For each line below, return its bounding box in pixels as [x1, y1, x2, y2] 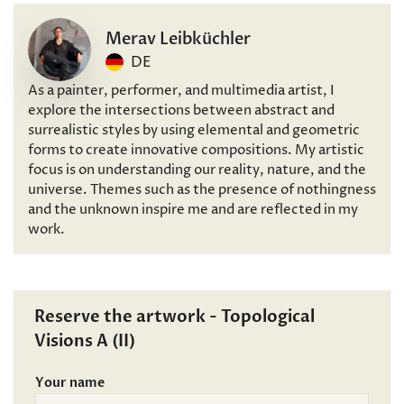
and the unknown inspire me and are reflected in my [28, 200, 358, 219]
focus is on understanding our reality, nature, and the [28, 161, 366, 179]
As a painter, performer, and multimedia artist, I [28, 81, 335, 100]
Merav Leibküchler [106, 27, 251, 50]
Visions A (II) [34, 330, 135, 353]
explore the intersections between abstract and [28, 101, 335, 120]
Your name [35, 374, 105, 391]
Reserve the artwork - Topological [34, 306, 315, 328]
